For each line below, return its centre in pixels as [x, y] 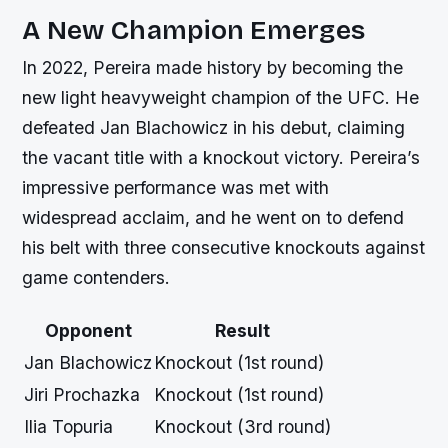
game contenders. [96, 278]
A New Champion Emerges [194, 30]
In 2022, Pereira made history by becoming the [213, 68]
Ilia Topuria [69, 427]
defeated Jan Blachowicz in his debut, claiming [214, 128]
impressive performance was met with [176, 188]
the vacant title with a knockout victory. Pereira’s [221, 158]
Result [243, 331]
